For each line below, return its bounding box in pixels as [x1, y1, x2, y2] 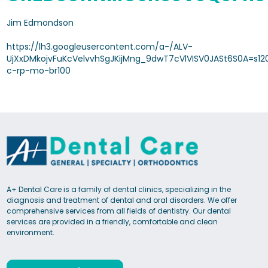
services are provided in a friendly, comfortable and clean [7, 216, 218, 227]
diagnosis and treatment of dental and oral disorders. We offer [7, 194, 237, 205]
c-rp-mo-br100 [7, 64, 71, 77]
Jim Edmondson [7, 16, 74, 29]
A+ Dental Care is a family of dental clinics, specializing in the [7, 184, 232, 194]
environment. [7, 227, 55, 237]
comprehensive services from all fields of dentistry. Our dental [7, 205, 232, 216]
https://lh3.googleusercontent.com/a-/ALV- [7, 40, 193, 53]
